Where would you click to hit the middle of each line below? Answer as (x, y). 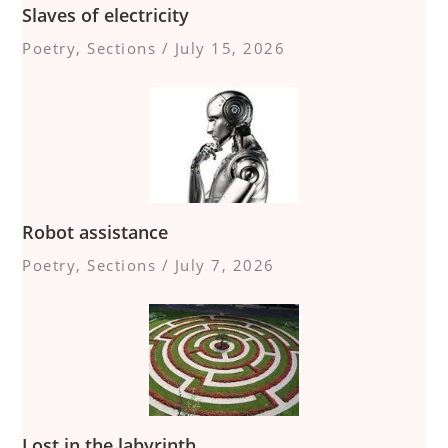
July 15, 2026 (230, 47)
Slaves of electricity (106, 14)
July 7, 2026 (224, 264)
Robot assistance (95, 231)
